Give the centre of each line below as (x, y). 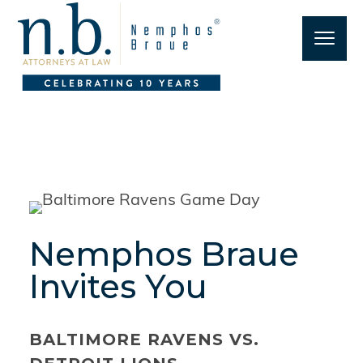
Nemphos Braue (164, 254)
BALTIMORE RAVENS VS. (144, 339)
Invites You (118, 286)
